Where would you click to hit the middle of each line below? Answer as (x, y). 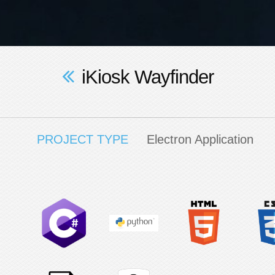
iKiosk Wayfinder (145, 77)
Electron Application (200, 139)
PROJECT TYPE (83, 139)
